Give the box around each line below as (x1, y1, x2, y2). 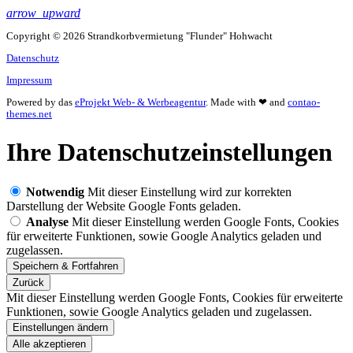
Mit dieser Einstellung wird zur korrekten (87, 185, 292, 199)
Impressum (6, 74, 52, 86)
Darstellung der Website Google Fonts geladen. (6, 199, 241, 214)
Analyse (26, 215, 69, 229)
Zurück (13, 277, 44, 289)
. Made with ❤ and (206, 97, 288, 109)
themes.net (6, 109, 52, 121)
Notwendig (26, 185, 84, 199)
